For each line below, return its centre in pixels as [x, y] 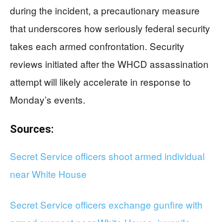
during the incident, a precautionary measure [105, 10]
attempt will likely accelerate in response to [100, 81]
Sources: [32, 129]
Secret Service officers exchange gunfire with [106, 204]
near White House [48, 173]
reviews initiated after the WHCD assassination [109, 63]
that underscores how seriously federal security [110, 28]
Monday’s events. [48, 99]
